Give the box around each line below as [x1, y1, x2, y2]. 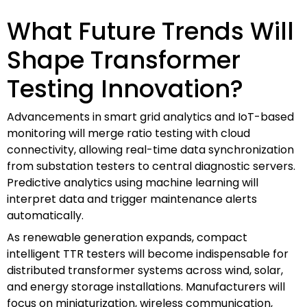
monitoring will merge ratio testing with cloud [7, 125, 250, 141]
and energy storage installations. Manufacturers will [7, 278, 285, 295]
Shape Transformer [7, 42, 241, 77]
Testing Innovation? [7, 71, 243, 106]
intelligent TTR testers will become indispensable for [7, 245, 288, 262]
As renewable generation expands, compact [7, 229, 247, 245]
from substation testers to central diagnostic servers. [7, 158, 295, 174]
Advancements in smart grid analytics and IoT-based [7, 108, 294, 125]
